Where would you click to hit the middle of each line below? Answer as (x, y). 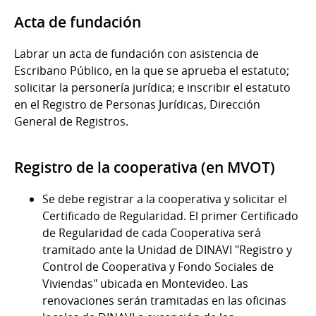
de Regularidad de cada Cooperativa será (152, 232)
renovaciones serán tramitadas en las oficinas (164, 300)
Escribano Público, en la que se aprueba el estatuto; (152, 70)
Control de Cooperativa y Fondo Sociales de (158, 266)
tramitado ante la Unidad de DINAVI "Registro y (167, 249)
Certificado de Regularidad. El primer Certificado (170, 215)
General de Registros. (71, 121)
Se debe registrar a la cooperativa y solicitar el (165, 199)
